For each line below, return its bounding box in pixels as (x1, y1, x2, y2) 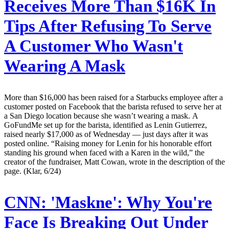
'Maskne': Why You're (47, 193, 212, 212)
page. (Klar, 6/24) (4, 166, 61, 175)
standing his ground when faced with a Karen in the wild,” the (4, 148, 204, 157)
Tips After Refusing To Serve (4, 17, 212, 36)
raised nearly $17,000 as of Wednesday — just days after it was (4, 129, 208, 139)
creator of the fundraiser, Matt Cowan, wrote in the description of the (4, 157, 225, 166)
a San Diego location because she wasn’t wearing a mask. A (4, 111, 198, 120)
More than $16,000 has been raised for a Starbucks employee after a (4, 93, 223, 102)
